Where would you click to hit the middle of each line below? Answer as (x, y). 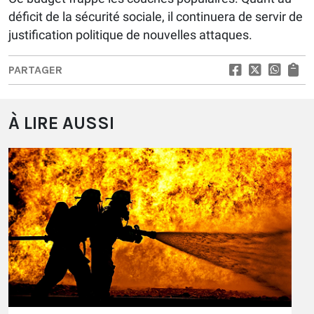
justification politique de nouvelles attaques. (130, 35)
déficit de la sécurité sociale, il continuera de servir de (156, 17)
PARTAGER (35, 70)
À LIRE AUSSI (61, 123)
